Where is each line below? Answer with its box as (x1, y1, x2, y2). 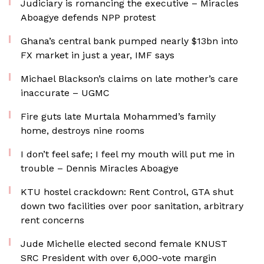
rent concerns (21, 214, 84, 226)
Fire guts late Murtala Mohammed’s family (21, 111, 216, 122)
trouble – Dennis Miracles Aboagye (21, 163, 179, 174)
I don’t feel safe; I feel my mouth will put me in (21, 148, 235, 160)
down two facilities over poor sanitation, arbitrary (21, 200, 243, 212)
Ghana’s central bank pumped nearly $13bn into (21, 35, 238, 47)
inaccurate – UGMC (21, 87, 110, 98)
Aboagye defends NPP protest (21, 12, 156, 23)
